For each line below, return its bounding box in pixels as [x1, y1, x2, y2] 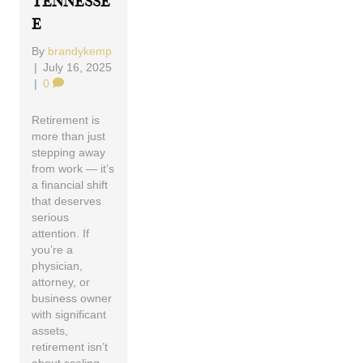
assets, [32, 324, 69, 337]
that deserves [32, 194, 102, 207]
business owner [32, 292, 113, 305]
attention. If [32, 227, 90, 240]
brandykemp [48, 45, 113, 58]
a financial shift [32, 178, 109, 191]
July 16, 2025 [43, 61, 113, 74]
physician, [32, 259, 83, 272]
